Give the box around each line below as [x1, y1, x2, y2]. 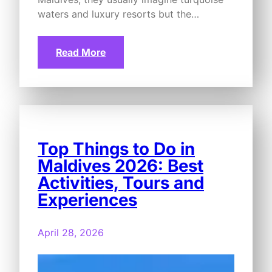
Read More [56, 46, 106, 58]
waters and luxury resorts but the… [38, 7, 199, 20]
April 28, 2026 [38, 226, 104, 239]
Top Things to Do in [38, 138, 195, 159]
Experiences [38, 189, 137, 210]
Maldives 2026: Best [38, 155, 203, 176]
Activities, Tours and [38, 172, 204, 193]
